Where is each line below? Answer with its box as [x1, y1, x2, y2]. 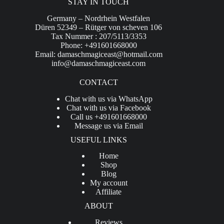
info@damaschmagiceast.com [51, 58, 146, 67]
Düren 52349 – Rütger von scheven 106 [35, 22, 162, 31]
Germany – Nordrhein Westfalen [47, 13, 150, 22]
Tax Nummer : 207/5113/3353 [50, 31, 146, 40]
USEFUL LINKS [70, 135, 127, 144]
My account [89, 178, 127, 187]
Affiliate [95, 187, 122, 196]
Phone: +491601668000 [60, 40, 137, 49]
